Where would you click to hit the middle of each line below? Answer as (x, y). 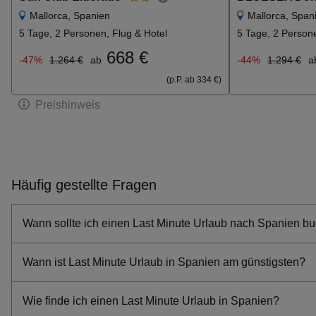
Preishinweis (68, 105)
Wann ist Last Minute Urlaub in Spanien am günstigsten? (164, 262)
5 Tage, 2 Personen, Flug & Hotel (93, 34)
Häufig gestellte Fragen (84, 185)
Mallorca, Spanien (69, 16)
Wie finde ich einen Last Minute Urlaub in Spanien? (151, 301)
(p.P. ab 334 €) (194, 80)
